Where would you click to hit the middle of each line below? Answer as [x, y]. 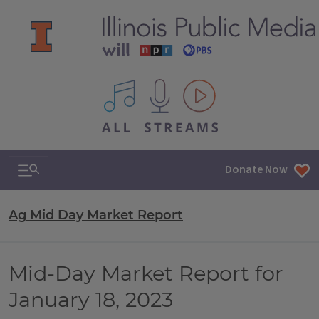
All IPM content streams [161, 87]
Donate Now [256, 170]
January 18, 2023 [91, 299]
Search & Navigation [78, 166]
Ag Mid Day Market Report [96, 215]
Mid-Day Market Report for [146, 273]
